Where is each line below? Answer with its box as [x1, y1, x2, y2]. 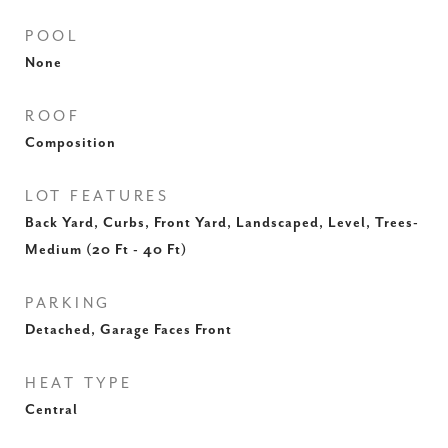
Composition [25, 135, 116, 151]
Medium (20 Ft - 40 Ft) [25, 242, 187, 258]
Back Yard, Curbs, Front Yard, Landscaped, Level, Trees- [25, 215, 419, 231]
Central [25, 402, 78, 418]
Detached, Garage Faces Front [25, 322, 232, 338]
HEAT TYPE [25, 375, 133, 392]
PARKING [25, 295, 112, 312]
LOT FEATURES [25, 188, 170, 205]
